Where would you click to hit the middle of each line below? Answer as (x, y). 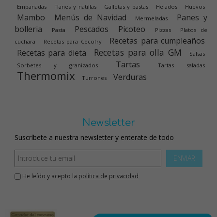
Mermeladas (152, 18)
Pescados (92, 29)
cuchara (25, 41)
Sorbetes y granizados (57, 65)
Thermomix (46, 76)
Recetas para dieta (52, 53)
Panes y (192, 17)
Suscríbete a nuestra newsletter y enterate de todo (94, 137)
